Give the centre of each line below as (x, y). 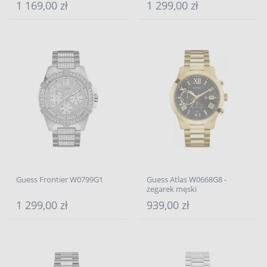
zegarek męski (172, 189)
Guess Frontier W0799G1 (60, 179)
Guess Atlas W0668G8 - (187, 179)
